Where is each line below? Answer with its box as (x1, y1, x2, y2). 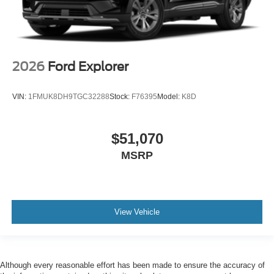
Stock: (109, 92, 131, 101)
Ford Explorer (48, 59, 128, 74)
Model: (157, 92, 182, 101)
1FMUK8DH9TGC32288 (28, 92, 109, 101)
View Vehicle (114, 207, 160, 217)
